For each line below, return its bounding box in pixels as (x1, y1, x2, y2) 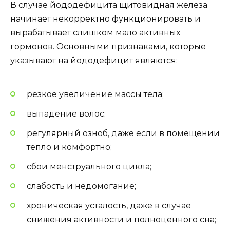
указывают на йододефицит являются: (10, 55, 178, 66)
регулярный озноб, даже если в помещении (27, 128, 220, 138)
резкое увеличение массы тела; (27, 89, 164, 99)
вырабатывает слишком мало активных (10, 28, 180, 38)
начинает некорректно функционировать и (10, 14, 201, 24)
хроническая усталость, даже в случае (27, 201, 191, 211)
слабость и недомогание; (27, 181, 136, 191)
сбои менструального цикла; (27, 162, 151, 172)
